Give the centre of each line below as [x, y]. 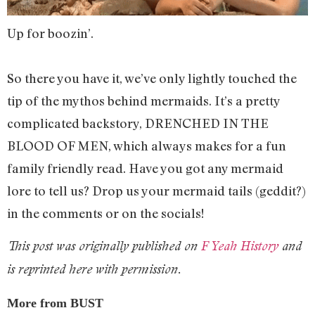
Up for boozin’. [52, 33]
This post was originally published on [104, 246]
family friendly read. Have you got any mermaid [145, 168]
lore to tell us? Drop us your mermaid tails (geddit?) [156, 191]
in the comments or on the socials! [105, 213]
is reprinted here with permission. [94, 269]
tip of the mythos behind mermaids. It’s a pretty [143, 101]
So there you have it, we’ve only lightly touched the [152, 78]
